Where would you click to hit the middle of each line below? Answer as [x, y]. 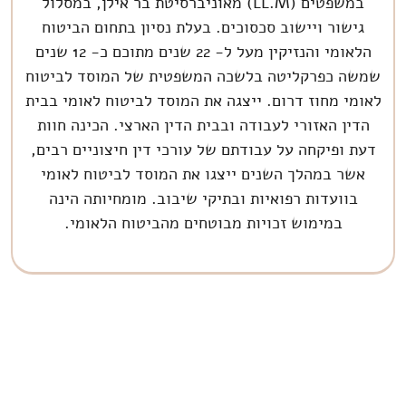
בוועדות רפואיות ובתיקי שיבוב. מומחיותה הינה [203, 198]
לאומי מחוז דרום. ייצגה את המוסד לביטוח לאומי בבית [203, 100]
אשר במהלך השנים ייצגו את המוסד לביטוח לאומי [203, 174]
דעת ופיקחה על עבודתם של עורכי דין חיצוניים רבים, [203, 149]
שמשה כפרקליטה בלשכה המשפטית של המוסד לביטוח [203, 76]
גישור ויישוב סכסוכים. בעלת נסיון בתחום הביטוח [203, 27]
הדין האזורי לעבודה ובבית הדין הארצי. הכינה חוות [203, 125]
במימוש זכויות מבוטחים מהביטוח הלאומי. [203, 222]
